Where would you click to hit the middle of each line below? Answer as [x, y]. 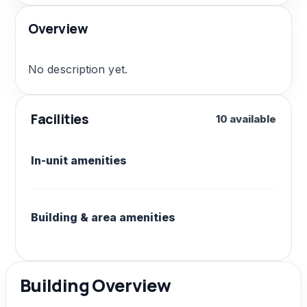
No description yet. [78, 69]
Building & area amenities [103, 217]
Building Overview [96, 285]
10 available [246, 119]
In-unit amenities [79, 160]
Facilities [60, 119]
